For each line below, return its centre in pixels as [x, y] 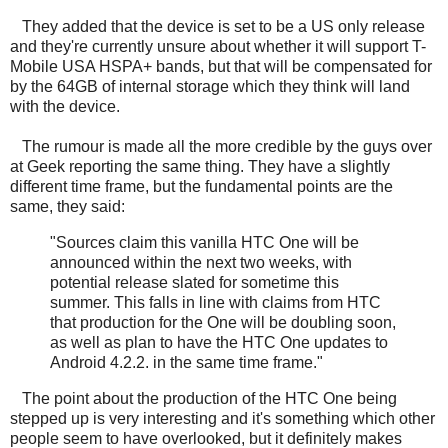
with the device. [65, 107]
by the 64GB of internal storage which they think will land [210, 87]
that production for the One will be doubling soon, [223, 323]
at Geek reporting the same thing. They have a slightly [200, 167]
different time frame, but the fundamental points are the [201, 187]
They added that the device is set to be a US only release [217, 27]
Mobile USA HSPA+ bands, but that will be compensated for [221, 67]
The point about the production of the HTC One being [203, 399]
